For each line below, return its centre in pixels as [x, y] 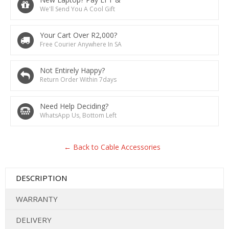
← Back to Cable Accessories [112, 147]
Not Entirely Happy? [73, 71]
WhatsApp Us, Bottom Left [78, 115]
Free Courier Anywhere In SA [81, 44]
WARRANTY [37, 199]
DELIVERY [34, 220]
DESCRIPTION [41, 178]
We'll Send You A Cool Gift [78, 9]
